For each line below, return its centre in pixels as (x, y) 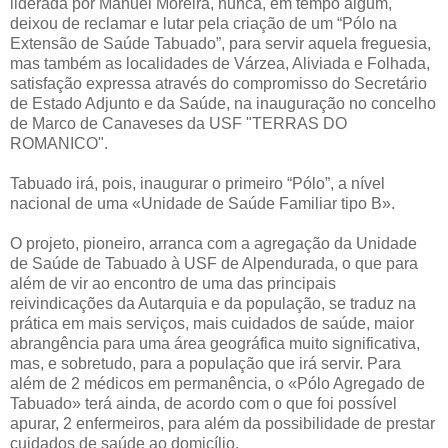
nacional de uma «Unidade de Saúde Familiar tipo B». (202, 203)
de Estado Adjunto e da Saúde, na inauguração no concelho (223, 103)
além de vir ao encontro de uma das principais (173, 283)
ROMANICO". (59, 143)
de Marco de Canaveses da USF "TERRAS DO (178, 123)
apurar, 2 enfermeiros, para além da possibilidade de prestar (222, 423)
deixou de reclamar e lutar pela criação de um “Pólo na (203, 23)
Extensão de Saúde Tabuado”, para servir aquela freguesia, (220, 43)
